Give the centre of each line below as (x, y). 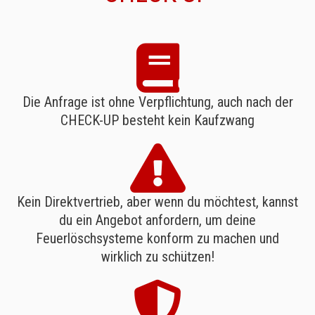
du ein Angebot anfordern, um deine (157, 220)
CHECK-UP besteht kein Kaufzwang (157, 120)
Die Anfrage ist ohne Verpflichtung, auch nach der (157, 102)
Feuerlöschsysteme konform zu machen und (157, 238)
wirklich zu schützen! (157, 257)
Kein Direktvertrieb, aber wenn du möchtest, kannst (157, 202)
